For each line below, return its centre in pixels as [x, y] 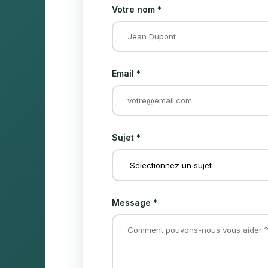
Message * [135, 202]
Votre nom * [137, 9]
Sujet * [127, 137]
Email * [127, 73]
